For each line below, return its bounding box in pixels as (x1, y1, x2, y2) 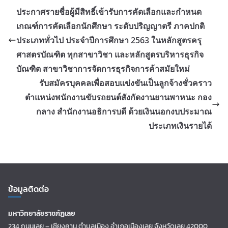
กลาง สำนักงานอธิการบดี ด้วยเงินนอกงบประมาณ (36, 106, 212, 118)
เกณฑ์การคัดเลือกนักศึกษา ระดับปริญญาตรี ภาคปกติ (16, 20, 205, 32)
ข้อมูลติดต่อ (8, 183, 49, 195)
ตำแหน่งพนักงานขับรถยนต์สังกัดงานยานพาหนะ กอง (25, 92, 212, 103)
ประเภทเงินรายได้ (149, 120, 212, 132)
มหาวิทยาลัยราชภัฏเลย (8, 208, 75, 219)
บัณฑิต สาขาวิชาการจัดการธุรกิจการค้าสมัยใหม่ (16, 63, 190, 75)
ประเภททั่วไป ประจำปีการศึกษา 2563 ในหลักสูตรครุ (16, 35, 202, 46)
